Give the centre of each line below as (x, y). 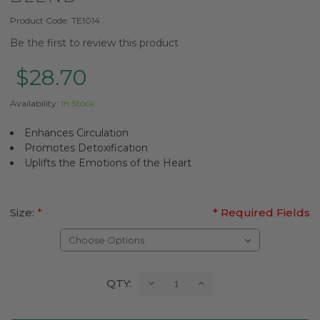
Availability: (34, 103)
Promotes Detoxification (86, 147)
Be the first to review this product (94, 42)
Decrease (169, 283)
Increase (217, 283)
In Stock (78, 103)
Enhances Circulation (76, 132)
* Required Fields (261, 212)
